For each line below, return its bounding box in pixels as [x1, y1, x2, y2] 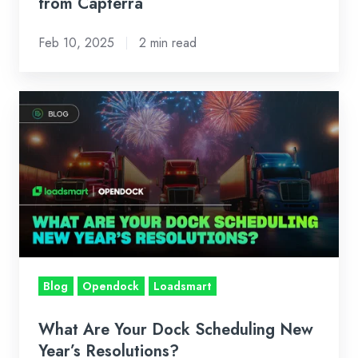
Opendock [82, 277, 140, 294]
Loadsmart [153, 277, 212, 294]
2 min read [138, 34, 197, 53]
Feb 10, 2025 [38, 34, 114, 53]
